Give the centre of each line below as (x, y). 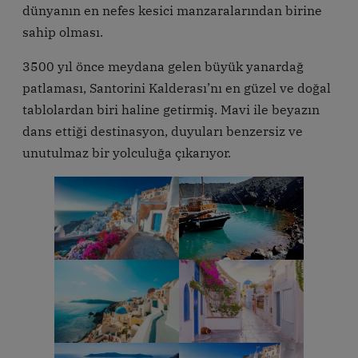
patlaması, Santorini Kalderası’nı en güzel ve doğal (177, 88)
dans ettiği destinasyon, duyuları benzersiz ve (163, 131)
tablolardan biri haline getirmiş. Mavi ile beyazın (171, 109)
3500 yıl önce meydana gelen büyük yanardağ (163, 66)
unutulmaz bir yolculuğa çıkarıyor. (127, 152)
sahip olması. (64, 32)
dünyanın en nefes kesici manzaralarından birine (172, 10)
